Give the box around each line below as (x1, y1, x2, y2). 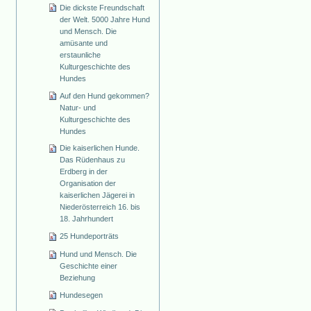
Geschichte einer (60, 262, 118, 271)
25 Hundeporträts (60, 232, 119, 241)
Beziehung (60, 274, 96, 283)
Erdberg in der (60, 167, 108, 176)
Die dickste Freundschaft (60, 3, 145, 12)
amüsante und (60, 38, 108, 47)
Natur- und (60, 103, 96, 112)
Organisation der (60, 179, 117, 188)
